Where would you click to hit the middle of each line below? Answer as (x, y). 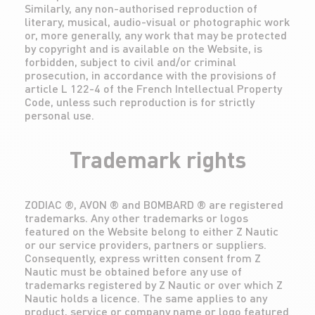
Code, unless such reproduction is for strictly (140, 102)
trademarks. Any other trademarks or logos (136, 218)
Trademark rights (157, 159)
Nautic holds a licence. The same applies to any (146, 298)
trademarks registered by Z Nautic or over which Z (154, 284)
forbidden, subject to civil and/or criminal (130, 62)
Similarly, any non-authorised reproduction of (141, 8)
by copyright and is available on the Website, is (143, 48)
